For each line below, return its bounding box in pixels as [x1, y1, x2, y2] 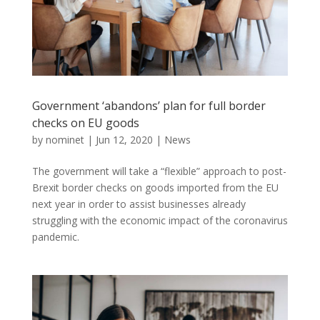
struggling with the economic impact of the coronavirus [31, 213, 288, 227]
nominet [45, 132, 84, 146]
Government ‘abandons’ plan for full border [31, 97, 266, 114]
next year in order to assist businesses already [31, 196, 246, 211]
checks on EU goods [31, 114, 139, 131]
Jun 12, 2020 [95, 132, 153, 146]
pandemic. [31, 229, 79, 244]
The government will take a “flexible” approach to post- [31, 164, 286, 178]
